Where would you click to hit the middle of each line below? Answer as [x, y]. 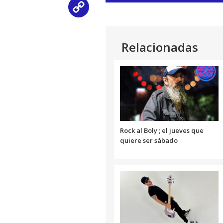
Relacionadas [160, 47]
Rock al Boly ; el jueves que [162, 131]
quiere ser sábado [149, 141]
